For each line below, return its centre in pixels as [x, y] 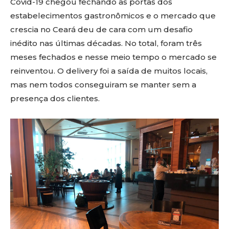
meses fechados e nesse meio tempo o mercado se [113, 57]
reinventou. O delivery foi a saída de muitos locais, [109, 71]
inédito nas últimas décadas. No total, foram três [106, 43]
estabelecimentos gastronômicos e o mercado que [113, 16]
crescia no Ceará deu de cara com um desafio [101, 30]
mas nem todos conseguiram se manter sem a [103, 85]
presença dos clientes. [55, 99]
